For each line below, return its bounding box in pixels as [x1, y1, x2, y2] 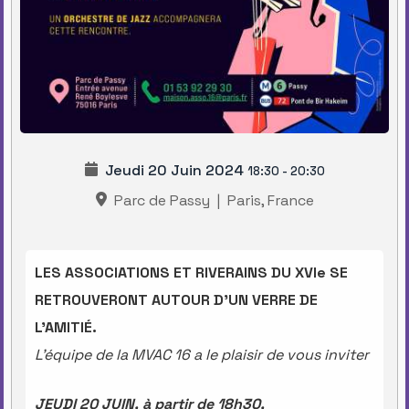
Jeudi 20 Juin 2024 [104, 161, 244, 181]
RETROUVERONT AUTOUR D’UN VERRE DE [35, 289, 318, 309]
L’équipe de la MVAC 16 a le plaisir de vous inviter [35, 344, 369, 364]
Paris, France [223, 191, 314, 211]
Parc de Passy [106, 191, 214, 211]
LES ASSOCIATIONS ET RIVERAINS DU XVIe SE [35, 262, 348, 282]
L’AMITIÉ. [35, 317, 97, 337]
